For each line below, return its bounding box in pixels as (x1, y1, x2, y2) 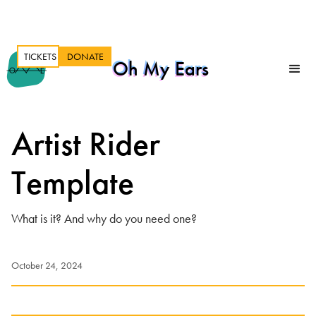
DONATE (67, 50, 104, 63)
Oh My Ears (112, 56, 209, 81)
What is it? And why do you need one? (11, 210, 197, 226)
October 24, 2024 (11, 259, 83, 272)
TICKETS (24, 50, 56, 63)
